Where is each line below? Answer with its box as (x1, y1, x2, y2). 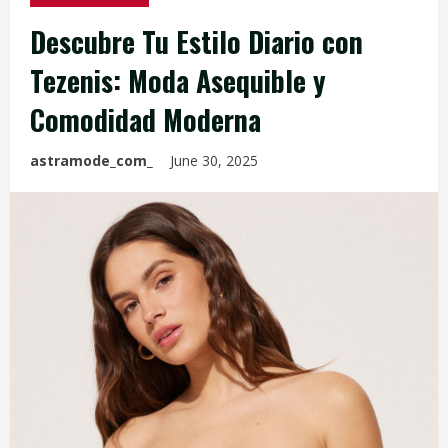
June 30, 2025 (170, 150, 262, 170)
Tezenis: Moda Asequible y (30, 59, 326, 101)
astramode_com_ (30, 150, 153, 170)
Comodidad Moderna (30, 98, 261, 140)
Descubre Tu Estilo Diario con (30, 20, 363, 62)
